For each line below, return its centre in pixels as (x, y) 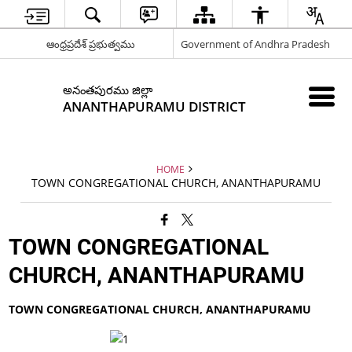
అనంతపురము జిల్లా (108, 90)
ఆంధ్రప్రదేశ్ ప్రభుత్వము (90, 44)
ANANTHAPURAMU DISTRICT (155, 106)
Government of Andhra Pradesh (255, 44)
